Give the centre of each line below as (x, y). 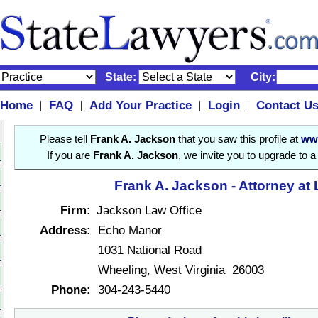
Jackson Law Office (149, 210)
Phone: (71, 290)
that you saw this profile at (238, 139)
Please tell (65, 139)
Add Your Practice (140, 105)
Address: (65, 230)
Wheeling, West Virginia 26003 (181, 270)
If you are (70, 155)
